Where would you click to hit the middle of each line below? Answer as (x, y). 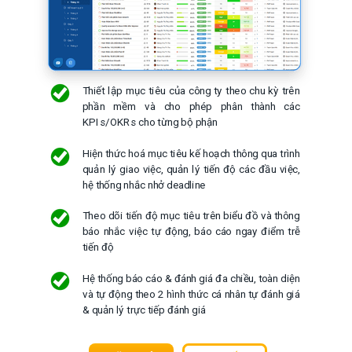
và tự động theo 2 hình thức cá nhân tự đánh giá (191, 294)
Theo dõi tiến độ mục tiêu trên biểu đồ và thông (191, 216)
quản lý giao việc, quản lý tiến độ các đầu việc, (191, 169)
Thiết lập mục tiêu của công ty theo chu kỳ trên (191, 91)
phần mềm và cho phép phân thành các (191, 106)
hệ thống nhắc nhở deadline (144, 185)
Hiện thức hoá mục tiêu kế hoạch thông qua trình (191, 154)
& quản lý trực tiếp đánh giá (144, 310)
